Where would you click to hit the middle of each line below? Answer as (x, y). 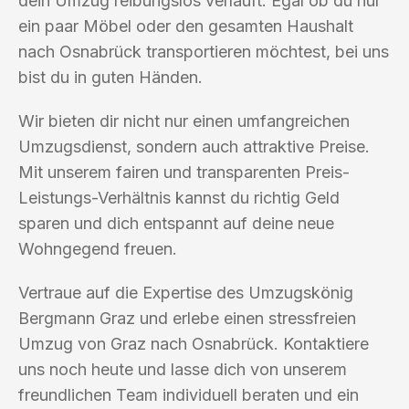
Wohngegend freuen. (98, 248)
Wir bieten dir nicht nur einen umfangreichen (184, 121)
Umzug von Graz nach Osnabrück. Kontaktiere (194, 343)
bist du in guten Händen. (110, 77)
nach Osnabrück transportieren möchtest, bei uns (204, 51)
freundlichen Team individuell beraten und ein (189, 394)
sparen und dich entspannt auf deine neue (176, 223)
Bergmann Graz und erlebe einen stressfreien (187, 318)
